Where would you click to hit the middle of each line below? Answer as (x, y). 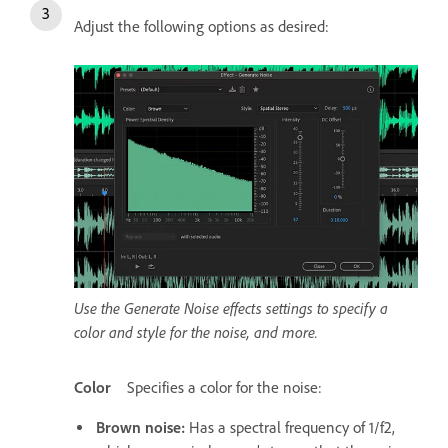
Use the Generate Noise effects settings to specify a (231, 308)
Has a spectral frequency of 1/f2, (292, 428)
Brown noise (138, 428)
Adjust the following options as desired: (201, 27)
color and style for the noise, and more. (196, 332)
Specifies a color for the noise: (224, 388)
